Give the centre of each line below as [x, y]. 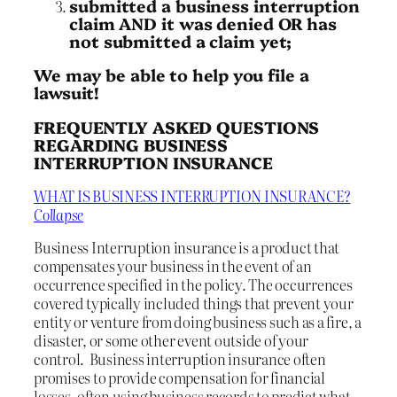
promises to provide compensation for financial [179, 378]
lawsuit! [66, 93]
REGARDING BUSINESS [131, 144]
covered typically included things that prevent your [194, 304]
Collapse [59, 215]
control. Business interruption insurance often [180, 359]
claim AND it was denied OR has [203, 23]
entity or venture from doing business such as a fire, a [198, 322]
